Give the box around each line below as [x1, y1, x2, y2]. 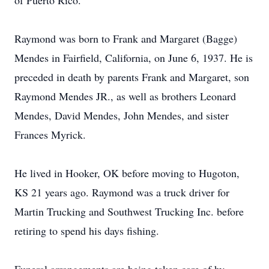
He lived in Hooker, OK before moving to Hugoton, [14, 166, 240, 180]
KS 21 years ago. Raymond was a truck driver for [14, 185, 229, 199]
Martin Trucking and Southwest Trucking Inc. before [14, 204, 244, 219]
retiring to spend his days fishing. [14, 223, 159, 238]
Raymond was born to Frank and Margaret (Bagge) [14, 31, 237, 46]
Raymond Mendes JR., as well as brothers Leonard [14, 89, 236, 103]
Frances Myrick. [14, 127, 86, 142]
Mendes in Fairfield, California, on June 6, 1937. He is [14, 50, 253, 65]
